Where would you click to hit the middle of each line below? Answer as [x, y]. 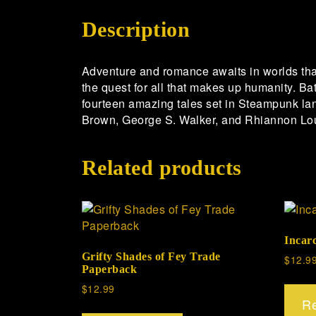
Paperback [109, 269]
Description [136, 30]
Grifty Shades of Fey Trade [151, 257]
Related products [162, 168]
